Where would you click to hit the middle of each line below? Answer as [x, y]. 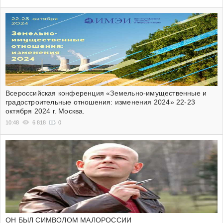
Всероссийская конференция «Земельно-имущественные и [106, 93]
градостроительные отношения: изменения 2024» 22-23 [101, 102]
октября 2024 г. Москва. [45, 111]
